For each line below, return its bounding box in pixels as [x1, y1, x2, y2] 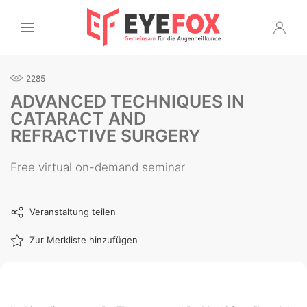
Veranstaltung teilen [29, 206, 116, 217]
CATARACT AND [10, 108, 146, 129]
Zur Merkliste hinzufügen [29, 234, 138, 245]
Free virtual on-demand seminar [10, 160, 185, 174]
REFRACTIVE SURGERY [10, 125, 201, 146]
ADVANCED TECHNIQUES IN [10, 91, 245, 112]
